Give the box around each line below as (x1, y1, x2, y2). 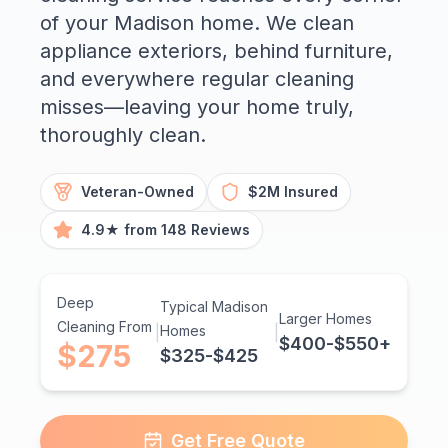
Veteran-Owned (81, 183, 194, 201)
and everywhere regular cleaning (40, 67, 354, 92)
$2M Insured (248, 183, 338, 201)
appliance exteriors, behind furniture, (40, 39, 393, 64)
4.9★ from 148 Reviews (81, 221, 250, 239)
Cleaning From (57, 318, 152, 336)
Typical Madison (160, 298, 269, 316)
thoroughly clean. (40, 123, 206, 148)
